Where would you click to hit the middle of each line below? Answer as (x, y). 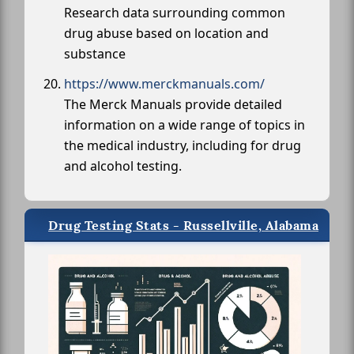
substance (95, 53)
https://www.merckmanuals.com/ (164, 83)
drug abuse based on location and (166, 33)
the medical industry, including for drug (183, 145)
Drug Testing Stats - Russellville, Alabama (183, 225)
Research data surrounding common (175, 12)
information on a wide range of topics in (185, 124)
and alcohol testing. (123, 166)
